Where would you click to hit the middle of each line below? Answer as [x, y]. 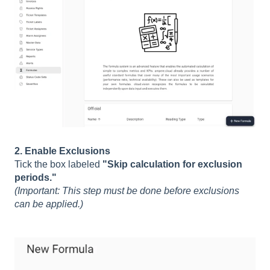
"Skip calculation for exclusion [172, 164]
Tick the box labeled [58, 164]
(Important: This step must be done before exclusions [127, 190]
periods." [36, 177]
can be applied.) [49, 204]
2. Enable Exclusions [62, 151]
